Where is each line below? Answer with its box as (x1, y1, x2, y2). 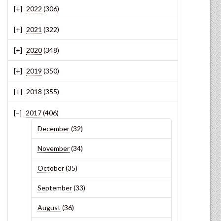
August (37, 203, 61, 212)
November (37, 144, 70, 152)
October (37, 164, 65, 172)
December (37, 124, 70, 133)
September (37, 184, 73, 192)
